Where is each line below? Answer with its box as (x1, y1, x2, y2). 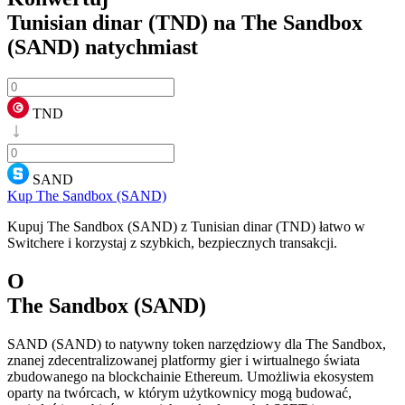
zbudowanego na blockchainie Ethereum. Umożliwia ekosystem (7, 368, 373, 384)
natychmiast (80, 34, 198, 59)
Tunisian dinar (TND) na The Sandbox (7, 10, 363, 34)
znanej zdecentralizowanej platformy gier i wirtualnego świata (7, 352, 360, 368)
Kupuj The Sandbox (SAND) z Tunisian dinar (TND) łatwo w (7, 218, 365, 234)
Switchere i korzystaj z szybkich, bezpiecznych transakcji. (7, 234, 337, 250)
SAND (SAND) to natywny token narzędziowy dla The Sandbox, (7, 335, 386, 352)
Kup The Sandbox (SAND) (7, 187, 166, 203)
